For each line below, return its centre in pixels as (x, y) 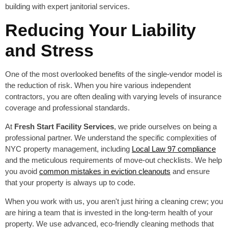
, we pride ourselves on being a (165, 127)
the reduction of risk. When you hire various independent (98, 85)
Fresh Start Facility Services (64, 127)
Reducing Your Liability (101, 30)
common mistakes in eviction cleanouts (105, 172)
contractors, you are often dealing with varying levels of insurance (113, 97)
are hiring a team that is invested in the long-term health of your (109, 213)
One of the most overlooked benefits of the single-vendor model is (114, 74)
